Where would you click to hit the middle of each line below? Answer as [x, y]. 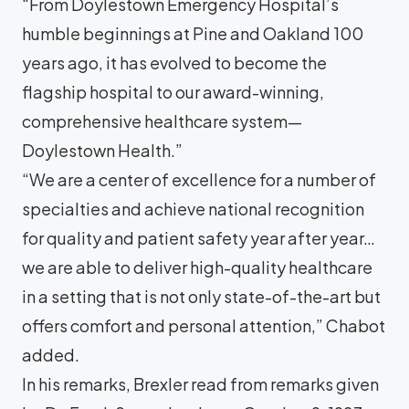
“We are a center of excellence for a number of [199, 179]
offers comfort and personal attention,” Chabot [204, 325]
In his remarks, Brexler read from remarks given [200, 383]
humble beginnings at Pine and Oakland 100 [193, 33]
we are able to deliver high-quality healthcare [197, 267]
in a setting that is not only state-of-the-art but [201, 296]
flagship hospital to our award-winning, [173, 91]
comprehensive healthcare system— [162, 121]
